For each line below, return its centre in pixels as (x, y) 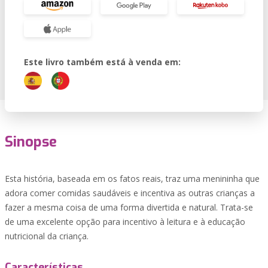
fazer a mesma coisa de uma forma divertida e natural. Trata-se (129, 207)
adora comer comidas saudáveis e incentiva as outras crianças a (130, 193)
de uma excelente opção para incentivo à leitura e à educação (125, 222)
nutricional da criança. (47, 236)
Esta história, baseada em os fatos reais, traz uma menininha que (132, 179)
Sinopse (31, 142)
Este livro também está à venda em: (102, 62)
